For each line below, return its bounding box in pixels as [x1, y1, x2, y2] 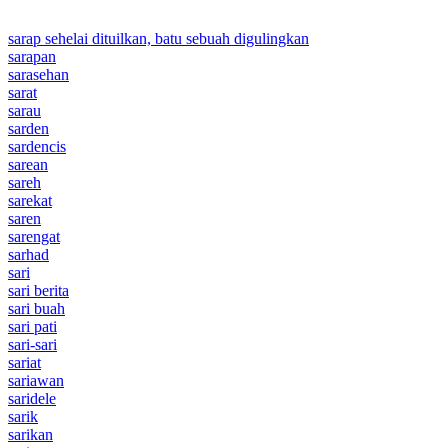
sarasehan [8, 65, 69, 83]
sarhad [8, 245, 49, 263]
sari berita [8, 281, 69, 299]
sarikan [8, 425, 53, 443]
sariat [8, 353, 41, 371]
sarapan [8, 47, 56, 65]
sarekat [8, 191, 52, 209]
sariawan [8, 371, 64, 389]
